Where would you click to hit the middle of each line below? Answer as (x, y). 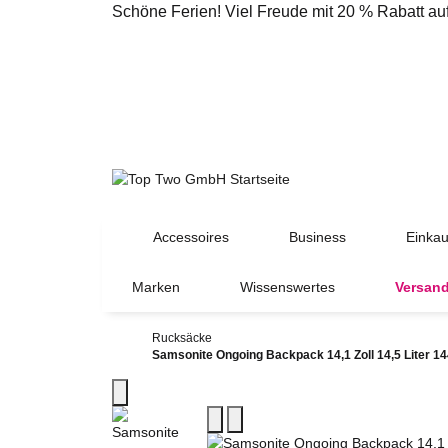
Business (317, 236)
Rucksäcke (182, 337)
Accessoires (191, 236)
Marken (156, 286)
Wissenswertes (287, 286)
